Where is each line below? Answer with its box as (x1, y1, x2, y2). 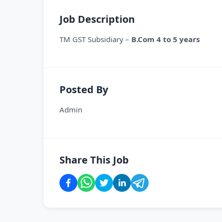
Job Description (59, 12, 135, 26)
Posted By (59, 83, 108, 96)
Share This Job (59, 153, 129, 166)
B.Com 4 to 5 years (131, 34, 202, 44)
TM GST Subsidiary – (59, 34, 131, 44)
